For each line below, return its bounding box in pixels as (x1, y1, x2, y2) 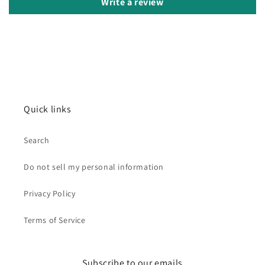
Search (24, 135, 50, 146)
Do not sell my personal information (24, 161, 164, 172)
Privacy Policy (24, 188, 76, 199)
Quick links (24, 103, 72, 115)
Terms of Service (24, 215, 86, 225)
